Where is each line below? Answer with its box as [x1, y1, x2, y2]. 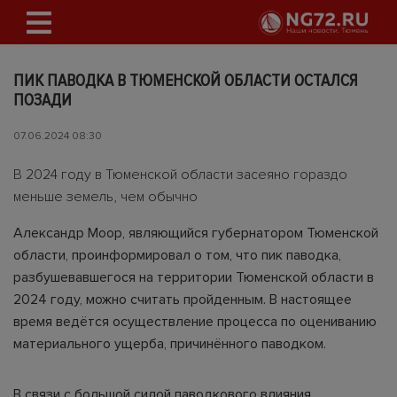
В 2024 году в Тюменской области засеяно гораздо [13, 166, 347, 183]
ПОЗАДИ [13, 90, 72, 111]
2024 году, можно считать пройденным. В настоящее [13, 291, 352, 308]
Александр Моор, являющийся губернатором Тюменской [13, 224, 378, 242]
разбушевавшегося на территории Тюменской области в [13, 269, 374, 286]
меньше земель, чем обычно [13, 188, 198, 206]
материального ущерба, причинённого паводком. [13, 335, 326, 353]
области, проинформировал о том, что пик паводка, [13, 246, 341, 264]
